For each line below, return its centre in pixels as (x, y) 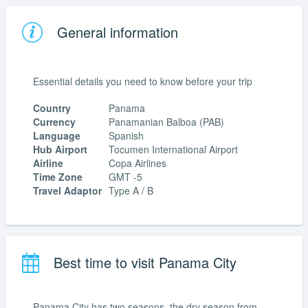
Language (57, 136)
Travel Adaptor (67, 191)
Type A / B (131, 191)
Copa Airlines (137, 163)
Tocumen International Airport (173, 150)
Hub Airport (60, 150)
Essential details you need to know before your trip (143, 81)
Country (52, 108)
